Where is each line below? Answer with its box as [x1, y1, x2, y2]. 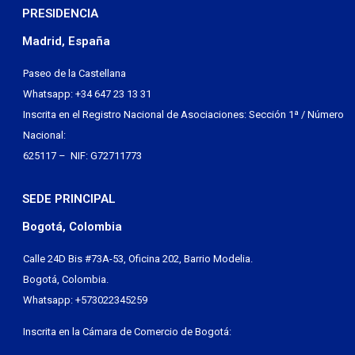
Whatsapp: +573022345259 [23, 293, 147, 306]
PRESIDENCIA [22, 6, 98, 21]
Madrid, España [22, 33, 110, 48]
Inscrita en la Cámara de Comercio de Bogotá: [23, 326, 231, 338]
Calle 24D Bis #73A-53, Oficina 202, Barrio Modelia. [23, 252, 253, 265]
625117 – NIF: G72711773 [23, 149, 142, 162]
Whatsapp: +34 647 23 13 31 [23, 87, 151, 100]
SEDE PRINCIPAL [22, 191, 116, 206]
